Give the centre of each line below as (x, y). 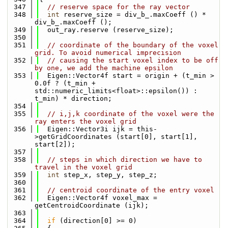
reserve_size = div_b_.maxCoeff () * (133, 15)
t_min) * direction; (73, 98)
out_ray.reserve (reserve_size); (106, 30)
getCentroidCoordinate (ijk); (92, 205)
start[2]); (55, 144)
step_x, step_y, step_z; (108, 175)
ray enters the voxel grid (85, 121)
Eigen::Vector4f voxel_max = (98, 198)
